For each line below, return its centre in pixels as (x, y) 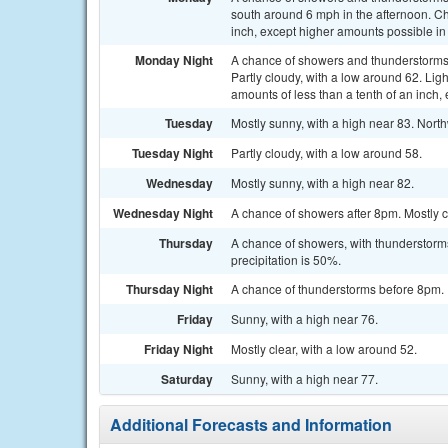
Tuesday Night (172, 153)
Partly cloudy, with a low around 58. (326, 152)
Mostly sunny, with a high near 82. (322, 182)
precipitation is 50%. (286, 259)
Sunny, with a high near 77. (304, 378)
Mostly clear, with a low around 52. (324, 348)
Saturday (187, 379)
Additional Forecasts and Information (251, 424)
